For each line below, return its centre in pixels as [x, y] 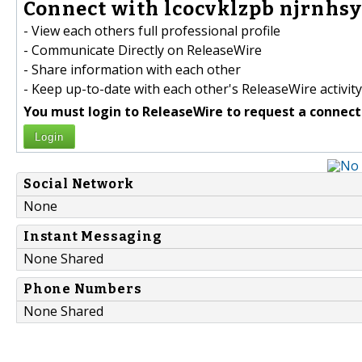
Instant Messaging [93, 237]
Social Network [79, 184]
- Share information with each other [132, 70]
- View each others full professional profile [152, 31]
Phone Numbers [83, 289]
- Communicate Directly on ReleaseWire [143, 51]
